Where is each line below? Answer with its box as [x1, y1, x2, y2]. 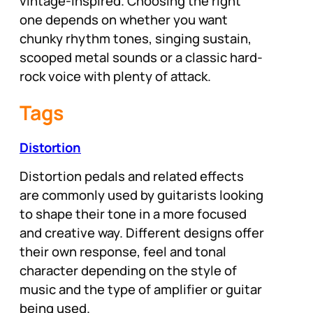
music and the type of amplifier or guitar [20, 280, 262, 299]
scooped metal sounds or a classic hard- [20, 48, 263, 66]
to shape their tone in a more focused [20, 205, 247, 224]
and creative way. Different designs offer [20, 224, 264, 242]
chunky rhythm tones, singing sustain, [20, 29, 252, 48]
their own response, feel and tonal [20, 242, 226, 261]
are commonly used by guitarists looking [20, 186, 263, 205]
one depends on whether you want [20, 10, 228, 29]
